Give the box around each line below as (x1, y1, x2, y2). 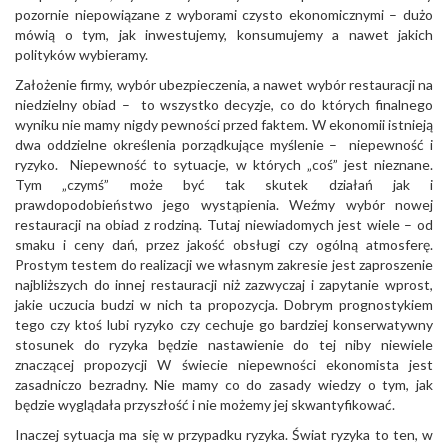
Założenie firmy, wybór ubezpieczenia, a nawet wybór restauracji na (15, 76, 433, 93)
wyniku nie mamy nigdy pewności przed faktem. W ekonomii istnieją (15, 116, 433, 133)
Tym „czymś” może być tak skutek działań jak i (15, 176, 433, 193)
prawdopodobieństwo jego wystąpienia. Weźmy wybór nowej (15, 196, 433, 213)
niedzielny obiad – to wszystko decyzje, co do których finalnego (15, 96, 433, 113)
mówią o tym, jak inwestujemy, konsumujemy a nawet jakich (15, 26, 433, 43)
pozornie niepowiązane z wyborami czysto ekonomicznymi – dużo (15, 6, 433, 23)
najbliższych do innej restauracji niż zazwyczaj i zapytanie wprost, (15, 276, 433, 293)
